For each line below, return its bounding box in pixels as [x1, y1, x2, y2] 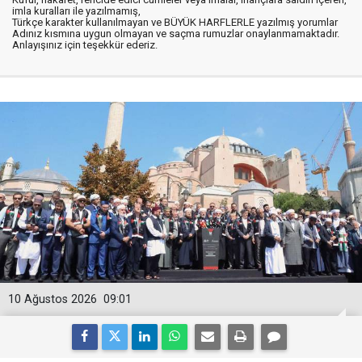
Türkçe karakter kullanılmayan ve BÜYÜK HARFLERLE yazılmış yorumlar [12, 16, 338, 28]
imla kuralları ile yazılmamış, [12, 5, 141, 17]
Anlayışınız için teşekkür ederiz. [12, 39, 158, 51]
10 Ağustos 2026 [8, 293, 97, 306]
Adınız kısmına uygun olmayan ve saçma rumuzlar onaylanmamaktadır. [12, 27, 339, 40]
